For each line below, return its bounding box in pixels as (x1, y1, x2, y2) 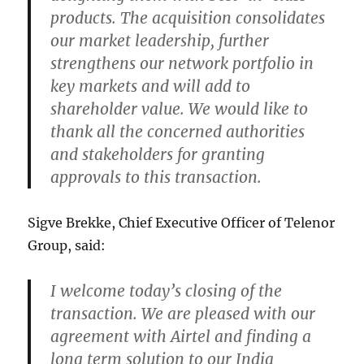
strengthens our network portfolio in (50, 54, 314, 74)
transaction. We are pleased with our (50, 304, 316, 324)
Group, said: (28, 237, 106, 254)
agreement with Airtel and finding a (50, 327, 312, 347)
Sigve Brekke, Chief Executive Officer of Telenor (28, 214, 336, 232)
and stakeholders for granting (50, 145, 266, 165)
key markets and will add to (50, 76, 251, 97)
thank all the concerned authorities (50, 122, 305, 142)
